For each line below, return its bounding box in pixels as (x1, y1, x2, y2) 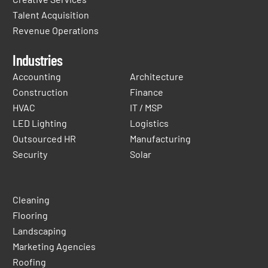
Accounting (13, 70, 62, 82)
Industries (13, 50, 63, 69)
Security (13, 148, 48, 160)
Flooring (13, 209, 48, 221)
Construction (13, 86, 69, 98)
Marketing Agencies (13, 240, 96, 252)
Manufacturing (129, 132, 191, 144)
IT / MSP (129, 101, 162, 113)
